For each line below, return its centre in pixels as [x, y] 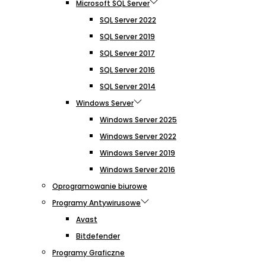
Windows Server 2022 [138, 136]
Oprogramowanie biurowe [100, 186]
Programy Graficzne [88, 252]
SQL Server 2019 [127, 36]
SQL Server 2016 [127, 69]
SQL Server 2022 [128, 20]
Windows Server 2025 [138, 119]
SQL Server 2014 [128, 86]
